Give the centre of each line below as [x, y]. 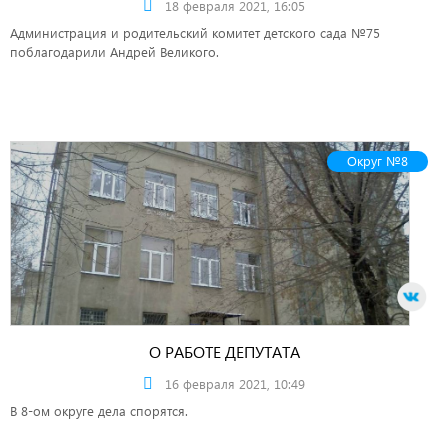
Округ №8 [377, 160]
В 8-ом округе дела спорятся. [99, 410]
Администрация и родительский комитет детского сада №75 [195, 32]
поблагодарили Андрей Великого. [114, 51]
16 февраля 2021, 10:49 [235, 383]
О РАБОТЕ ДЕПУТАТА [224, 351]
